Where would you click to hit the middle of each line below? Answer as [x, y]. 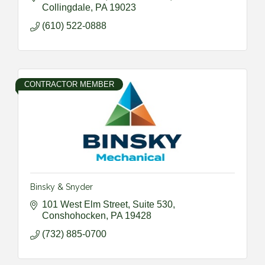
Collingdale [66, 7]
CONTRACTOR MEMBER [69, 84]
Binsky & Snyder [62, 187]
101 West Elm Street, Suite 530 [107, 204]
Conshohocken [74, 215]
